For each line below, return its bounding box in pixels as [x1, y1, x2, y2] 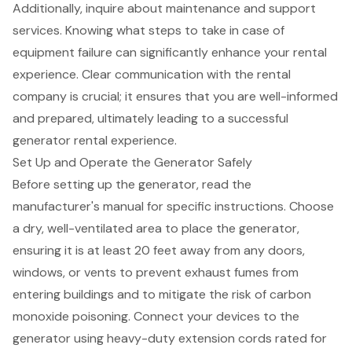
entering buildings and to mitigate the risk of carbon [13, 286, 311, 303]
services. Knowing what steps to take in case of [13, 22, 284, 39]
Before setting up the [13, 176, 138, 193]
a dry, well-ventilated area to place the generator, [13, 220, 299, 237]
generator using [13, 330, 107, 347]
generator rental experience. [13, 132, 177, 149]
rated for [272, 330, 327, 347]
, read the [196, 176, 251, 193]
